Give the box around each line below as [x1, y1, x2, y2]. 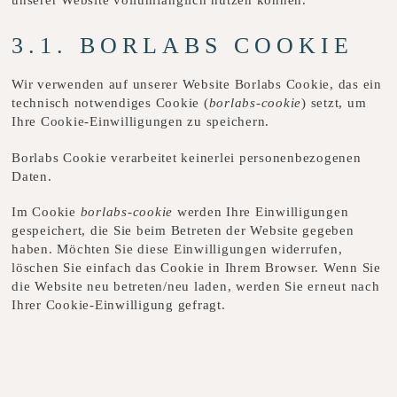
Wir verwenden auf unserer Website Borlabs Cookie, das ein [12, 77, 382, 92]
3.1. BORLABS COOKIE [12, 32, 354, 58]
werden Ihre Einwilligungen [173, 205, 349, 220]
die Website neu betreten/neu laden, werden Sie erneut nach [12, 279, 380, 294]
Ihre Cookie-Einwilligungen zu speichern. [12, 114, 269, 129]
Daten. [12, 168, 52, 183]
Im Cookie [12, 205, 81, 220]
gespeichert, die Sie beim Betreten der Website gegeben [12, 223, 354, 238]
